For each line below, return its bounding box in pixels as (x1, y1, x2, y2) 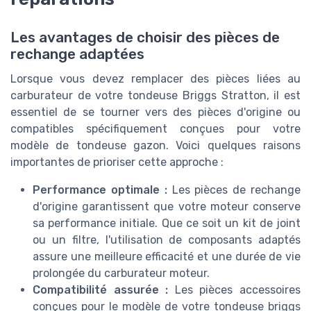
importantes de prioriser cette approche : (10, 155, 224, 169)
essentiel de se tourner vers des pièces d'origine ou (10, 105, 301, 119)
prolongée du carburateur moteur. (33, 266, 210, 280)
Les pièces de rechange (167, 183, 301, 196)
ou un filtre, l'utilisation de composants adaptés (33, 233, 301, 246)
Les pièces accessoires (168, 283, 301, 296)
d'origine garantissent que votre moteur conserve (33, 199, 301, 213)
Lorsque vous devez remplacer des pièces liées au (10, 72, 301, 85)
